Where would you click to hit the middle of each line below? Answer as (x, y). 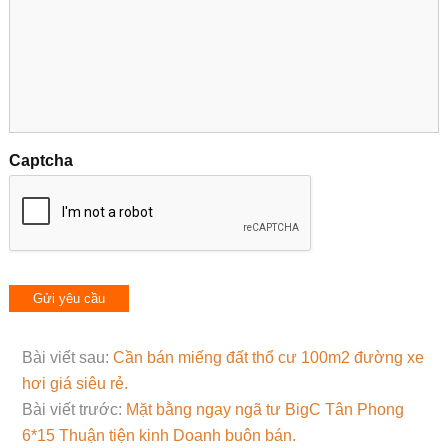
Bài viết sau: (67, 357)
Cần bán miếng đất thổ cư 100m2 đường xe (268, 357)
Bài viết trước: (73, 409)
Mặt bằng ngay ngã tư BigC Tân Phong (264, 409)
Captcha (40, 160)
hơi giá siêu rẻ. (74, 383)
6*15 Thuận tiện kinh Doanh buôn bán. (158, 435)
